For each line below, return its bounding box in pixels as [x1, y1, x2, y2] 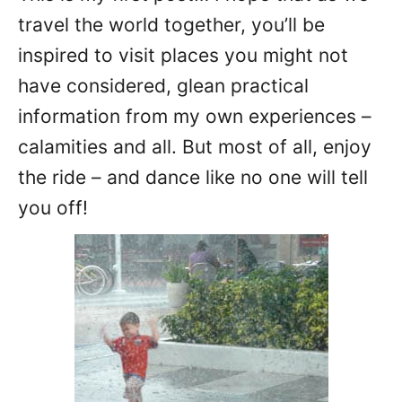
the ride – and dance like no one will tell [18, 166, 368, 188]
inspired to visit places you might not [18, 44, 348, 66]
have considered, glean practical [18, 74, 309, 97]
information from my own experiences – [18, 105, 371, 127]
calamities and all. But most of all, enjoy [18, 135, 371, 158]
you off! [18, 197, 88, 219]
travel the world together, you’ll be [18, 13, 325, 36]
